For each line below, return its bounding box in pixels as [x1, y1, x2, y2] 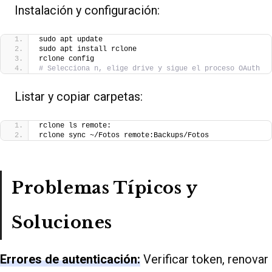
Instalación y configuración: [15, 3, 160, 18]
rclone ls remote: [39, 121, 111, 131]
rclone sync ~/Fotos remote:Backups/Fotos [39, 131, 209, 140]
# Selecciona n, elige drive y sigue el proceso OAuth [39, 64, 260, 73]
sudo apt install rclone [39, 45, 137, 54]
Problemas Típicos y [12, 178, 198, 199]
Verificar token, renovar [140, 252, 268, 267]
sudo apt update [39, 35, 103, 44]
